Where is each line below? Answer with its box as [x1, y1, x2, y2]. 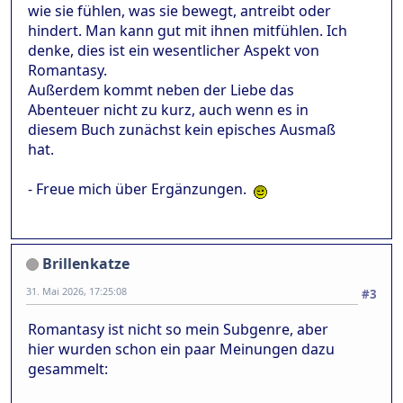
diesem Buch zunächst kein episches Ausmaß [28, 119, 336, 139]
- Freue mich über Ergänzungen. [28, 178, 254, 199]
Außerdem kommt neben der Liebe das [28, 79, 294, 100]
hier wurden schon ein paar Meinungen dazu [28, 338, 335, 359]
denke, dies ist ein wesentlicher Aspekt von [28, 40, 319, 60]
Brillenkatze [42, 253, 130, 273]
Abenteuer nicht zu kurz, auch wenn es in [28, 99, 309, 120]
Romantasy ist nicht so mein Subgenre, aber [28, 318, 328, 339]
